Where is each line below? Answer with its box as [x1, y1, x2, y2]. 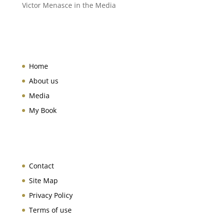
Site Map [28, 175, 58, 185]
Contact [28, 161, 54, 170]
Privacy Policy [28, 190, 73, 200]
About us [28, 76, 58, 86]
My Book [28, 106, 56, 115]
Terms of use [28, 205, 72, 215]
